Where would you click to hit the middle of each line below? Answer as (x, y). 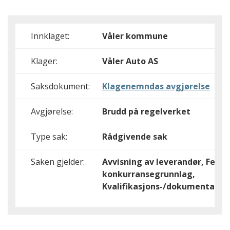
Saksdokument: (60, 86)
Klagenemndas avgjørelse (156, 86)
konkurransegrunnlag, (149, 174)
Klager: (44, 61)
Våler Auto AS (130, 61)
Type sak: (49, 137)
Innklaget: (50, 36)
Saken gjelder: (58, 162)
